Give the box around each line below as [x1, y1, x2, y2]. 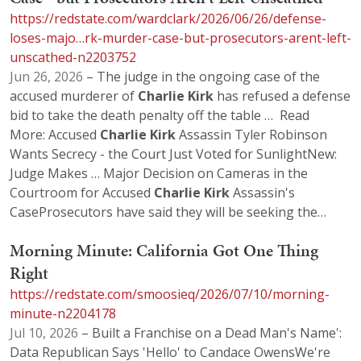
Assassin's [230, 184, 295, 202]
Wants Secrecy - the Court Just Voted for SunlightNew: [10, 145, 337, 164]
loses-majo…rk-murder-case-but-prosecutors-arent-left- [10, 29, 351, 48]
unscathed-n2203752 [10, 48, 136, 67]
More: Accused [10, 126, 100, 144]
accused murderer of [10, 87, 138, 106]
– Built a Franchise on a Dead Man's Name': [78, 324, 342, 342]
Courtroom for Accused [10, 184, 154, 202]
